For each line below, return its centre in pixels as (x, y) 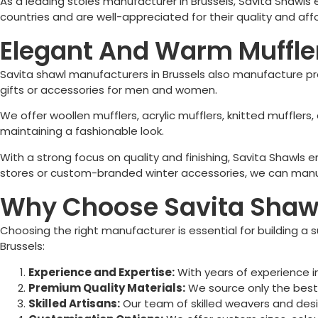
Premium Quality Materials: (107, 287)
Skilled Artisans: (74, 303)
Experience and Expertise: (102, 272)
